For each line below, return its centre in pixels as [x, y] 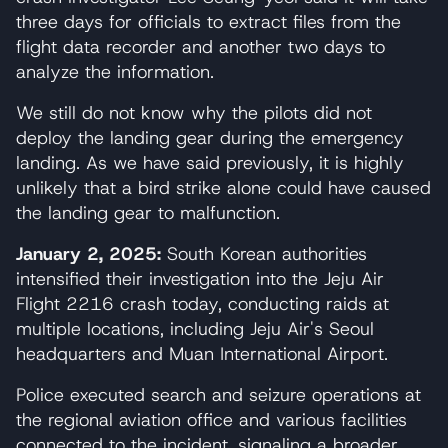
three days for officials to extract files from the [208, 21]
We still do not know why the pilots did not [194, 112]
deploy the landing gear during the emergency [210, 137]
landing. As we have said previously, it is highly [210, 162]
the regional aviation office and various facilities [211, 419]
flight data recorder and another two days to [200, 46]
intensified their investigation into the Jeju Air [200, 278]
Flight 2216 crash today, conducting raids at [202, 303]
